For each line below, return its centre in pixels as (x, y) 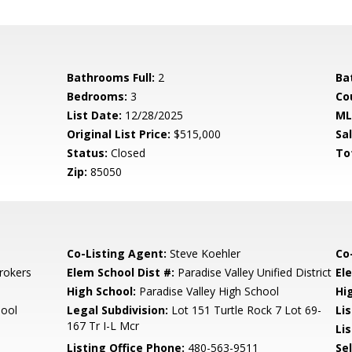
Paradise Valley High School (208, 291)
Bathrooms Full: (111, 77)
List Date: (95, 115)
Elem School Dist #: (121, 272)
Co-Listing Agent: (117, 253)
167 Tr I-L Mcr (103, 326)
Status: (88, 153)
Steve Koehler (204, 253)
